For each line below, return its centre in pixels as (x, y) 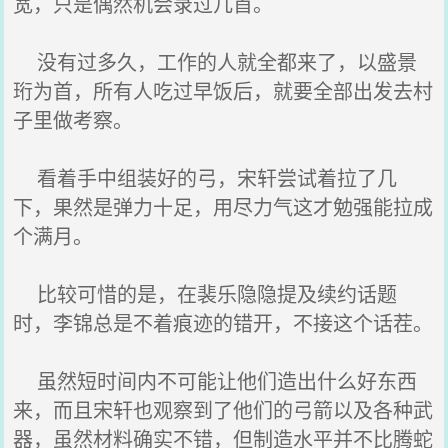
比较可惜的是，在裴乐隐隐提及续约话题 (205, 293)
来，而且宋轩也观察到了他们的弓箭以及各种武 (223, 409)
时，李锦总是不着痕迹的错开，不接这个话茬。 (223, 322)
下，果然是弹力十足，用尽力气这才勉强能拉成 (223, 206)
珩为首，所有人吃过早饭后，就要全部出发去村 (223, 90)
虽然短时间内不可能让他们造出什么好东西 (215, 380)
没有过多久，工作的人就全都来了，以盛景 (215, 61)
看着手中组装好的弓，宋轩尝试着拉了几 (205, 177)
